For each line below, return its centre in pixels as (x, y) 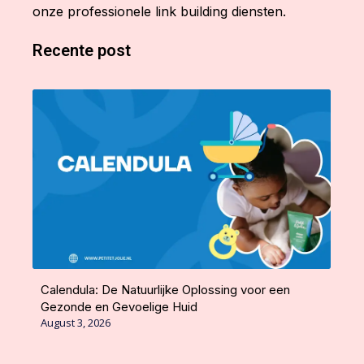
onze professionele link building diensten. (159, 11)
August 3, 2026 (76, 322)
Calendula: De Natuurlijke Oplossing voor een (165, 289)
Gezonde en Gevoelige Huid (119, 306)
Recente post (82, 50)
